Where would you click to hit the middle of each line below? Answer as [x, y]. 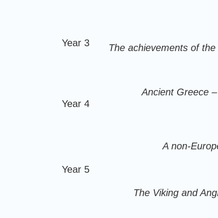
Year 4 [76, 104]
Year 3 [76, 43]
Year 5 [76, 169]
